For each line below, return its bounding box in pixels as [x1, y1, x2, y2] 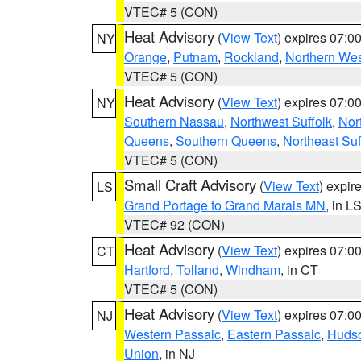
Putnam [173, 48, 218, 66]
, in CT [280, 260, 318, 279]
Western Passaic [124, 325, 221, 343]
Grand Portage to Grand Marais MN [124, 196, 326, 214]
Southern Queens [176, 131, 276, 150]
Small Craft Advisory [124, 174, 256, 195]
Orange [124, 48, 167, 66]
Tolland [176, 260, 219, 279]
